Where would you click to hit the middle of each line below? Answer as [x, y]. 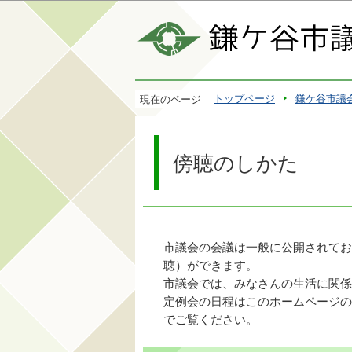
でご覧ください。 [211, 320]
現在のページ [170, 99]
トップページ [244, 99]
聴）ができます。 [211, 266]
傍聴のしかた [236, 163]
